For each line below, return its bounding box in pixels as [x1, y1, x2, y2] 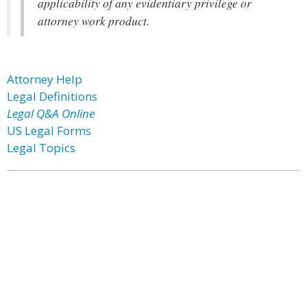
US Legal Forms [7, 123, 91, 138]
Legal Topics [7, 140, 75, 156]
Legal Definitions [7, 88, 97, 104]
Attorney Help [7, 71, 82, 87]
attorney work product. [38, 12, 149, 29]
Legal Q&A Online [7, 106, 95, 121]
